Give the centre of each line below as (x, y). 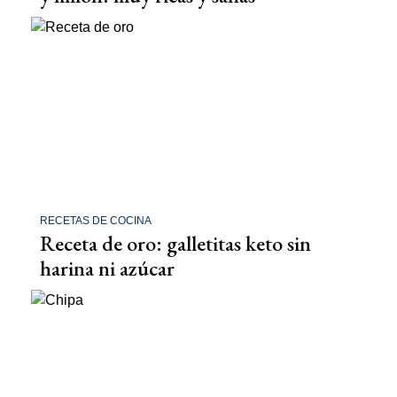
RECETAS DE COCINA (96, 220)
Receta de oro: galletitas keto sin (175, 243)
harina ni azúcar (107, 268)
